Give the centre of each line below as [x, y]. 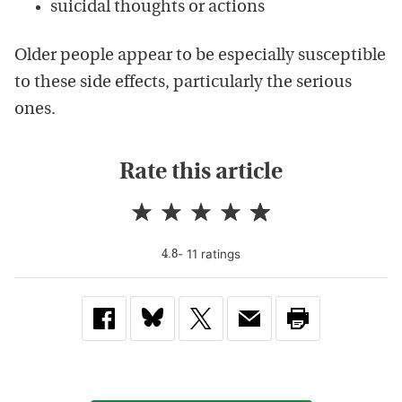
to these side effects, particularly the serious [183, 83]
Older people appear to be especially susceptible [200, 56]
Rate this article [201, 172]
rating [216, 253]
